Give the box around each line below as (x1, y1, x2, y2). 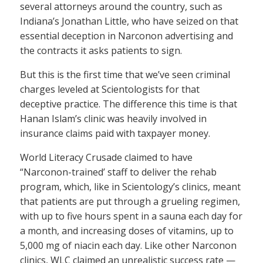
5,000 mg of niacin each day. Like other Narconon (20, 238, 237, 252)
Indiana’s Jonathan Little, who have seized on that (20, 14, 238, 28)
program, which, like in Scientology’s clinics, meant (20, 180, 241, 193)
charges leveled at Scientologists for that (20, 82, 200, 96)
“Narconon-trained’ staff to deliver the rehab (20, 165, 217, 178)
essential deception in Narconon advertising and (20, 29, 233, 42)
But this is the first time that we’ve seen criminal (20, 68, 230, 81)
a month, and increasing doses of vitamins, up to (20, 224, 234, 237)
